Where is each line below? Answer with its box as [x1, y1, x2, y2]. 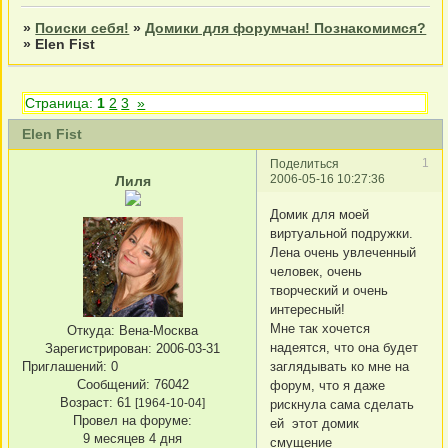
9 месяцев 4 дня [83, 430, 182, 446]
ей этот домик [270, 415, 363, 431]
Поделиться [270, 157, 339, 171]
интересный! [270, 301, 345, 317]
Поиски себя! [35, 20, 130, 37]
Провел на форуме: [73, 412, 192, 428]
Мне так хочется [270, 320, 370, 336]
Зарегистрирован [45, 340, 148, 356]
